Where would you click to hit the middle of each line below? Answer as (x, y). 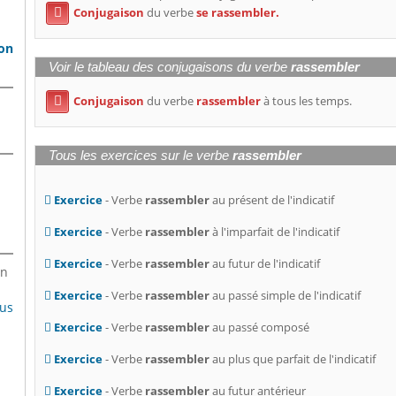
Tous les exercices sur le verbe (141, 156)
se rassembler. (238, 12)
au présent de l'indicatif (272, 200)
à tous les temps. (307, 100)
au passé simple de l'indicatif (286, 296)
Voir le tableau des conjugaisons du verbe (170, 68)
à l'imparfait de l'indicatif (275, 232)
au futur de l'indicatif (265, 264)
